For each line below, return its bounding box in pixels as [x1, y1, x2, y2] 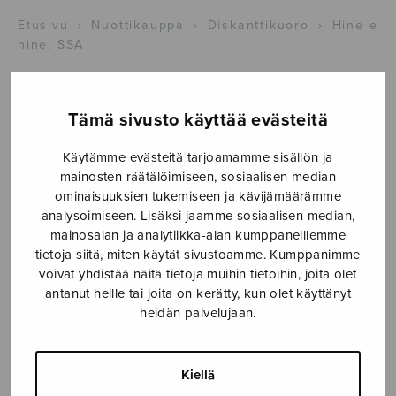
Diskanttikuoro [207, 17, 309, 33]
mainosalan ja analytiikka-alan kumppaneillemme [49, 226, 346, 243]
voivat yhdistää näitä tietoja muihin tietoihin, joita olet [39, 265, 357, 282]
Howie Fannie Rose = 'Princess [18, 271, 229, 291]
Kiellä [181, 366, 215, 383]
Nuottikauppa [91, 17, 185, 33]
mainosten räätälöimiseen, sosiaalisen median [59, 168, 337, 185]
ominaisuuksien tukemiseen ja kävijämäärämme [54, 187, 342, 204]
